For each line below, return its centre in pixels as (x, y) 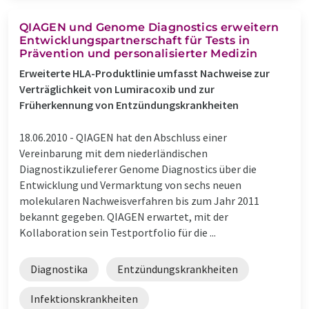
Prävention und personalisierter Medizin (139, 53)
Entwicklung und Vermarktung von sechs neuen (130, 185)
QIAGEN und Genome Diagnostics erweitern (149, 27)
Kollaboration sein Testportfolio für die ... (118, 232)
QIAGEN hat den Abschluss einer (151, 137)
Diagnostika (59, 269)
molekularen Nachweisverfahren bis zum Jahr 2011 (139, 200)
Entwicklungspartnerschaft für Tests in (135, 40)
